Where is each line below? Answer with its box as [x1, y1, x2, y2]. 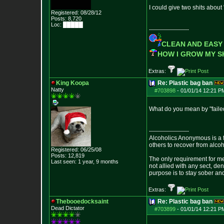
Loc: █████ [51, 21, 83, 27]
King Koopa [56, 79, 89, 86]
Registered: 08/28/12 [51, 9, 101, 15]
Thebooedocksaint [56, 198, 108, 205]
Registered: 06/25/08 [51, 146, 101, 152]
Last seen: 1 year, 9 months [51, 158, 118, 164]
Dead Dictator [51, 205, 84, 211]
